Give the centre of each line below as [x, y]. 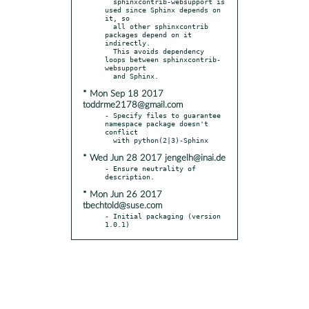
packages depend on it [148, 34]
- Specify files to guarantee [163, 115]
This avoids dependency [109, 51]
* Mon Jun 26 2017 [122, 195]
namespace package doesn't [157, 123]
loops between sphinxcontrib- [163, 59]
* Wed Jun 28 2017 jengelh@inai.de [154, 158]
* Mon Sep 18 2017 [123, 94]
